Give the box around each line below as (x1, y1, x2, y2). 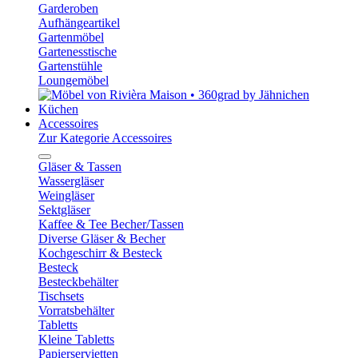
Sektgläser (38, 202, 90, 217)
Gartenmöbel (38, 30, 104, 44)
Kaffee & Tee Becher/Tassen (38, 217, 184, 231)
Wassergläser (38, 173, 104, 188)
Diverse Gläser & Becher (38, 231, 165, 245)
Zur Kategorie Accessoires (38, 130, 172, 145)
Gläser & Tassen (38, 159, 121, 173)
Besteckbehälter (38, 274, 118, 288)
